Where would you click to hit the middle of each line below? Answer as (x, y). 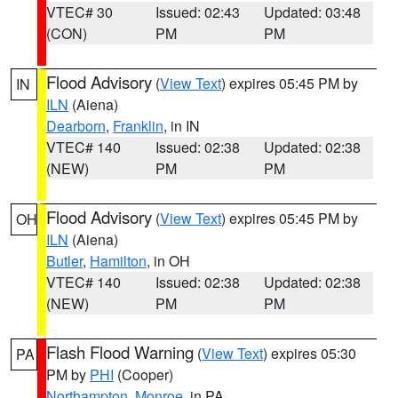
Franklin (138, 126)
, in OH (168, 261)
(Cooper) (143, 374)
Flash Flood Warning (120, 352)
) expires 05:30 (310, 353)
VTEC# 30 (80, 12)
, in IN (182, 126)
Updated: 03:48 (313, 12)
